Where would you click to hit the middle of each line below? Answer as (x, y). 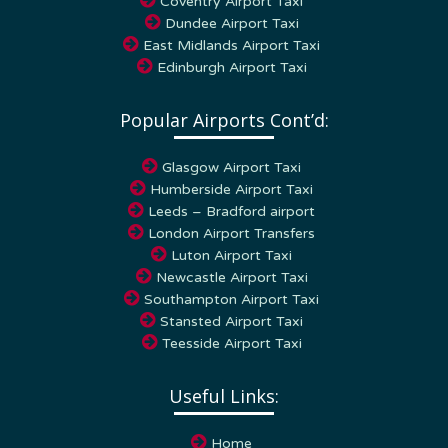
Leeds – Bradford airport (231, 192)
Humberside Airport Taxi (231, 170)
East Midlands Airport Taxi (231, 26)
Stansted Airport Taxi (231, 302)
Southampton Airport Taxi (231, 280)
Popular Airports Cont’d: (224, 100)
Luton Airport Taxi (231, 236)
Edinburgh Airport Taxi (231, 48)
